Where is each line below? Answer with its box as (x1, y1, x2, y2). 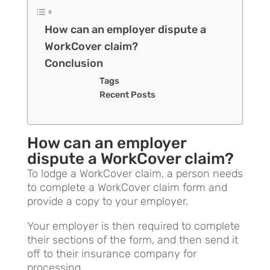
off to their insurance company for (27, 246, 196, 260)
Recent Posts (99, 89, 156, 100)
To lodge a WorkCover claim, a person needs (27, 166, 243, 180)
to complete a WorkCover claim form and (27, 180, 227, 194)
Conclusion (44, 56, 103, 70)
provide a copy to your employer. (27, 194, 188, 208)
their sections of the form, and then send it (27, 233, 238, 246)
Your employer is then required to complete (27, 219, 240, 233)
